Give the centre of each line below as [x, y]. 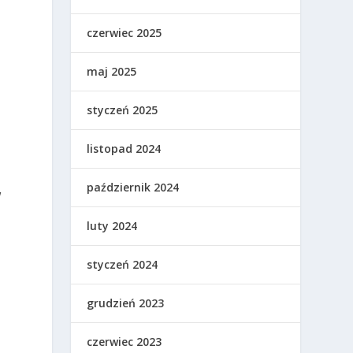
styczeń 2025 [123, 110]
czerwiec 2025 [124, 33]
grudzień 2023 [126, 303]
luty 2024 [112, 226]
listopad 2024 [124, 149]
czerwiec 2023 [124, 342]
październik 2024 [133, 187]
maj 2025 [112, 71]
